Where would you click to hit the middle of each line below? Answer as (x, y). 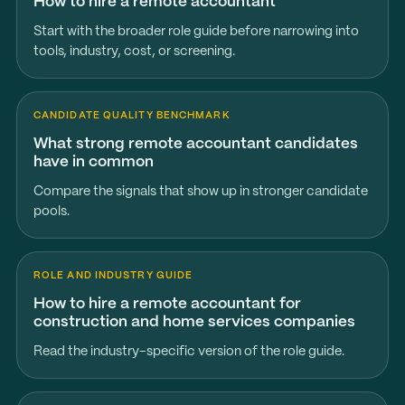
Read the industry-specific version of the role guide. (188, 352)
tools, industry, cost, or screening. (134, 52)
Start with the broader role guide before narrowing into (196, 32)
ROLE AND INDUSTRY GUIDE (113, 276)
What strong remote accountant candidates (195, 144)
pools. (51, 212)
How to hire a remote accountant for (167, 304)
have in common (93, 162)
